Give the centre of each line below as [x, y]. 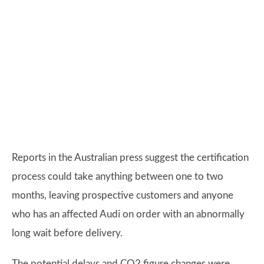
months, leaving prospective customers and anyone [123, 196]
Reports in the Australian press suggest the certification [130, 158]
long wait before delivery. [67, 233]
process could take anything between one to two [118, 177]
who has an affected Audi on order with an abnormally [128, 214]
